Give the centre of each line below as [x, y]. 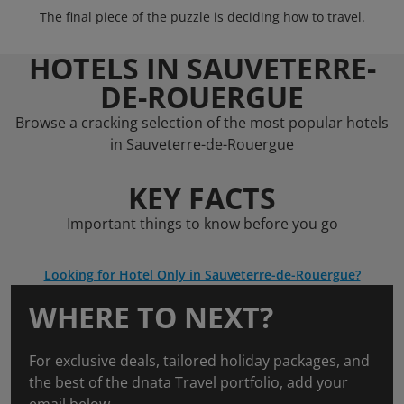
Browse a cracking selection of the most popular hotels [202, 123]
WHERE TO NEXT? [151, 317]
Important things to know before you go [202, 224]
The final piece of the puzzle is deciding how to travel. [202, 17]
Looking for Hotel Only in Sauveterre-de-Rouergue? [202, 275]
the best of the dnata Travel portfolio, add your [188, 382]
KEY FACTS [202, 198]
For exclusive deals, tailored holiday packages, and [199, 361]
